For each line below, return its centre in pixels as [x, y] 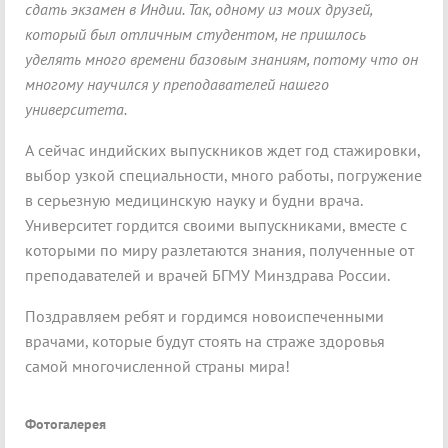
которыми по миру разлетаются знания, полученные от [219, 250]
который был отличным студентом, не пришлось [195, 34]
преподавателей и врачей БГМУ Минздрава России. [207, 275]
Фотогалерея [65, 423]
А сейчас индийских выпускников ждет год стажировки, [222, 150]
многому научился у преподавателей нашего [177, 84]
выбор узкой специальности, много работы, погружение [223, 175]
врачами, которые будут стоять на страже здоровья [205, 341]
